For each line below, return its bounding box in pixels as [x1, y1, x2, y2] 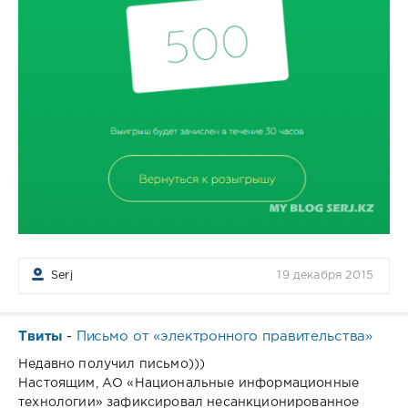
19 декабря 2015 [277, 270, 373, 280]
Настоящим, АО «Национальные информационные [18, 377, 360, 389]
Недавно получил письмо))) [18, 358, 206, 370]
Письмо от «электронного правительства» [76, 330, 373, 342]
